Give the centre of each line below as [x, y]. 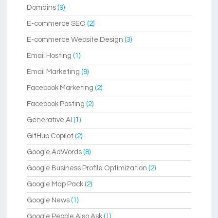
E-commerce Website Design [75, 40]
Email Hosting [49, 56]
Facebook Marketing [60, 88]
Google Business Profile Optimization [87, 168]
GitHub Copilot [50, 136]
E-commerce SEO [56, 24]
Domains [41, 8]
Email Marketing [53, 72]
